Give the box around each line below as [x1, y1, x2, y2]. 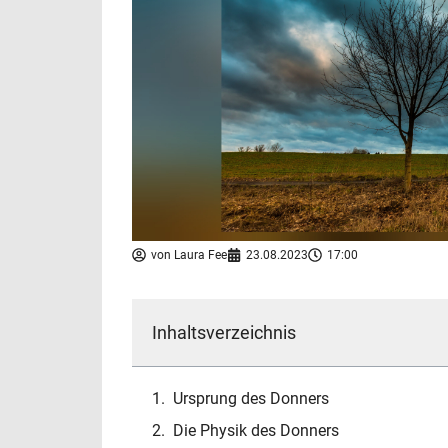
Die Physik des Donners [173, 421, 339, 441]
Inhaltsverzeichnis [152, 322, 296, 344]
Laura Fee [171, 248, 227, 263]
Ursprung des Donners [173, 389, 329, 409]
